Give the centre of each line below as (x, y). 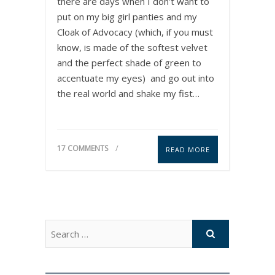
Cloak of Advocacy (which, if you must (135, 32)
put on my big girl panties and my (127, 16)
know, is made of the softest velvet (132, 47)
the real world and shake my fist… (128, 93)
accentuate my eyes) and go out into (136, 78)
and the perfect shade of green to (129, 62)
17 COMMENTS (83, 148)
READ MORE (188, 149)
